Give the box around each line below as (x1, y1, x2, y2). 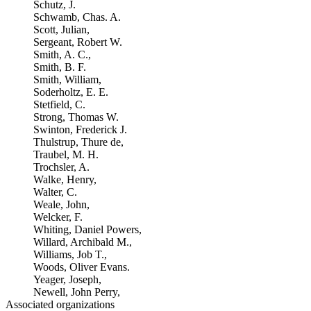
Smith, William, (33, 74, 101, 85)
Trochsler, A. (33, 161, 90, 173)
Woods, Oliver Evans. (33, 261, 130, 273)
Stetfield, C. (33, 99, 85, 110)
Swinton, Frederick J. (33, 124, 127, 135)
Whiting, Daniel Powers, (33, 224, 142, 235)
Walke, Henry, (33, 174, 96, 185)
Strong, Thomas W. (33, 111, 119, 123)
